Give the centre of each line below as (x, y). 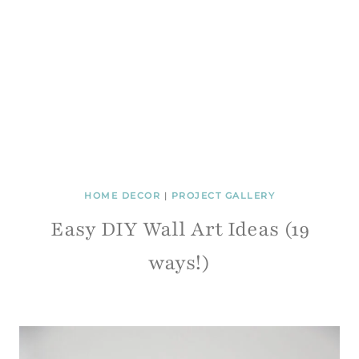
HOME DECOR (122, 196)
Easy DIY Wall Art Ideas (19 (179, 229)
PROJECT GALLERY (223, 196)
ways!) (179, 263)
